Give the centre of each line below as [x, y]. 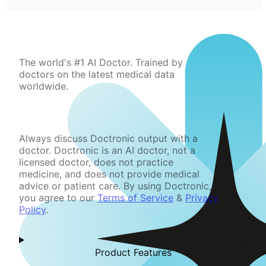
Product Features [133, 253]
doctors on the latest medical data [97, 75]
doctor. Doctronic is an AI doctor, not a [107, 151]
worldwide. [44, 86]
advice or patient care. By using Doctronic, [115, 186]
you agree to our [57, 198]
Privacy [202, 198]
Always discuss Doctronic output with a [108, 139]
